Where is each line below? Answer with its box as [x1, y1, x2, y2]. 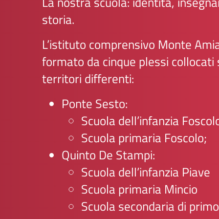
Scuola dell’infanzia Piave [81, 163, 210, 181]
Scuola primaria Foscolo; [81, 129, 207, 147]
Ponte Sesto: [62, 94, 128, 113]
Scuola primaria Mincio [81, 180, 197, 198]
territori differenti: [42, 69, 134, 88]
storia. [42, 10, 74, 29]
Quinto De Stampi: [62, 146, 155, 164]
